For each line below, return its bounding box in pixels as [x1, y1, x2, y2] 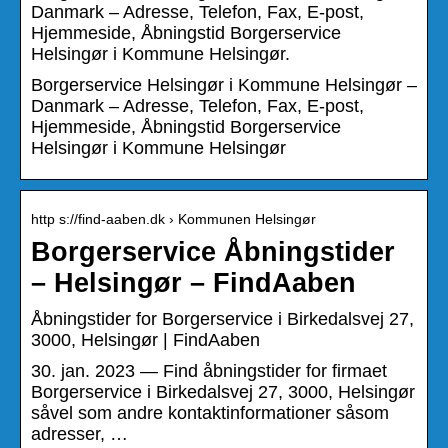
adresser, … [31, 423, 128, 444]
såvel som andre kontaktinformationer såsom [31, 402, 389, 423]
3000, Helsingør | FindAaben [31, 329, 260, 350]
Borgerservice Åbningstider [31, 236, 395, 267]
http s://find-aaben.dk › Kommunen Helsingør [31, 210, 316, 227]
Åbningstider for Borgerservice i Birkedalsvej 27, [31, 308, 414, 329]
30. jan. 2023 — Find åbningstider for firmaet [31, 360, 387, 381]
